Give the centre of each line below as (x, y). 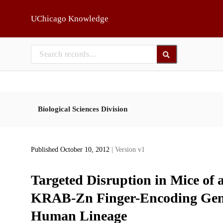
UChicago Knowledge (69, 19)
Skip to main (33, 11)
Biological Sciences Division (82, 109)
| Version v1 (128, 150)
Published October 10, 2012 (71, 150)
